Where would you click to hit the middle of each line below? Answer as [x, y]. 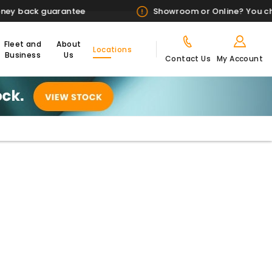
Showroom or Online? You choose [110, 11]
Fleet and [23, 44]
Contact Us [188, 59]
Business [22, 55]
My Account [240, 59]
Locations [112, 49]
